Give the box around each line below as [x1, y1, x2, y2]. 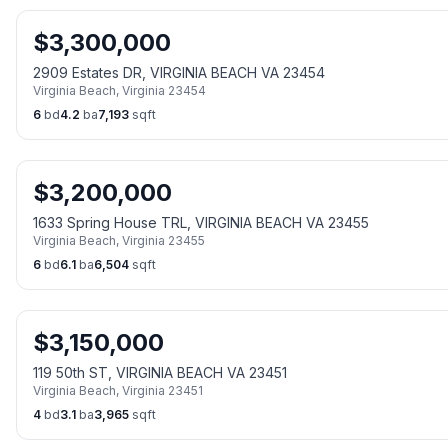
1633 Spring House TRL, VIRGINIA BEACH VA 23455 [33, 214, 369, 231]
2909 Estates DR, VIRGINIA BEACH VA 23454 [33, 64, 325, 81]
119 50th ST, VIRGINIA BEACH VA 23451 [33, 364, 287, 381]
